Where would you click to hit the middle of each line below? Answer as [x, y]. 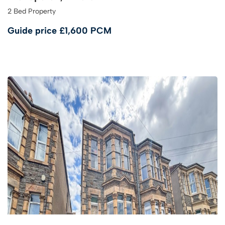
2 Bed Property [32, 11]
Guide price [33, 31]
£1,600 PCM [85, 31]
